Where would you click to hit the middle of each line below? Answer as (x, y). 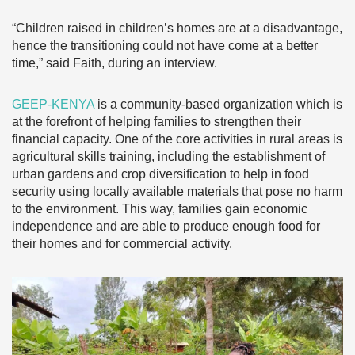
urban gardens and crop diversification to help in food (160, 174)
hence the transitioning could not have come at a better (165, 45)
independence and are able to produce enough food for (166, 226)
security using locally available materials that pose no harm (177, 191)
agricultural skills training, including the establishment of (168, 156)
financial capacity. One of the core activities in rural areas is (177, 139)
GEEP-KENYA (53, 104)
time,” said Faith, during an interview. (115, 63)
